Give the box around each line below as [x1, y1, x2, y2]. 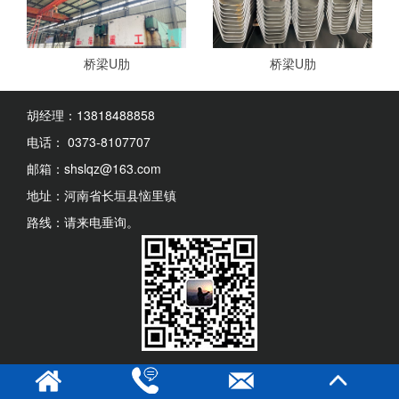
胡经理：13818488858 [27, 106, 155, 125]
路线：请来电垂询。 [27, 213, 139, 232]
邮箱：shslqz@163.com [27, 159, 161, 178]
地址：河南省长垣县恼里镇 [27, 186, 176, 205]
